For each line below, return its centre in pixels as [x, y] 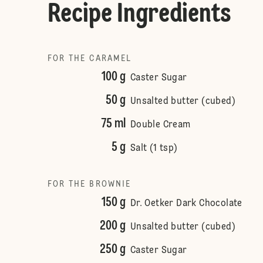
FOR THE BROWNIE [89, 184]
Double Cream [160, 125]
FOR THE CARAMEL [90, 59]
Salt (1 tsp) [154, 149]
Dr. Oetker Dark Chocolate [186, 204]
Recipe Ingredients [139, 15]
